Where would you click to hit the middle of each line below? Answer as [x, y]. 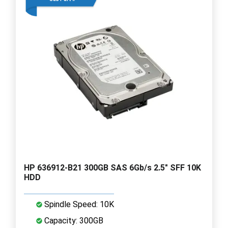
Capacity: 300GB [73, 220]
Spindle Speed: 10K [78, 204]
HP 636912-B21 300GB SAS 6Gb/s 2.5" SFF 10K [112, 167]
